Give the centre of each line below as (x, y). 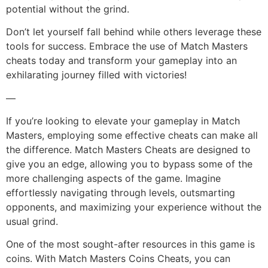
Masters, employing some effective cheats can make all (132, 135)
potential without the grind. (68, 9)
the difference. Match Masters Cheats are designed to (128, 150)
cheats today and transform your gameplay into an (121, 61)
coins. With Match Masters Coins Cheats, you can (118, 259)
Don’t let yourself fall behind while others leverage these (134, 32)
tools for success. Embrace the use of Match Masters (127, 46)
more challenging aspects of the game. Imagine (113, 179)
